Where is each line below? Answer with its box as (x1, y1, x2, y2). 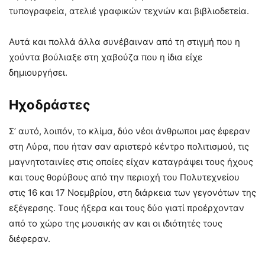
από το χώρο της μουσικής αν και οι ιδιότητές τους (9, 218, 222, 230)
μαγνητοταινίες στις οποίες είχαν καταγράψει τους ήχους (9, 156, 253, 168)
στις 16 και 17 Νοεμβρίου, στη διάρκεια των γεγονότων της (9, 187, 256, 199)
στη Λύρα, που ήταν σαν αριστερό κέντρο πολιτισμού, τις (9, 141, 249, 153)
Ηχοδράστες (9, 97, 91, 113)
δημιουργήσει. (9, 67, 67, 79)
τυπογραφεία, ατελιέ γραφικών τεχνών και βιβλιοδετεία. (9, 5, 249, 17)
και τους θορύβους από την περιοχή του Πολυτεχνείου (9, 172, 240, 183)
